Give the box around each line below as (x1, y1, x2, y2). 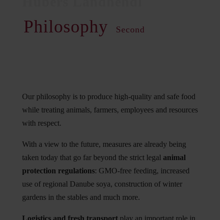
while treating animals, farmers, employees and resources (22, 106, 198, 114)
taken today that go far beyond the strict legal (22, 153, 163, 162)
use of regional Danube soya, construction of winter (22, 180, 182, 188)
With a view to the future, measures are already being (22, 140, 186, 148)
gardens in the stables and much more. (22, 193, 140, 201)
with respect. (22, 119, 61, 127)
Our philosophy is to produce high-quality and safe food (22, 92, 195, 101)
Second (115, 25, 145, 34)
